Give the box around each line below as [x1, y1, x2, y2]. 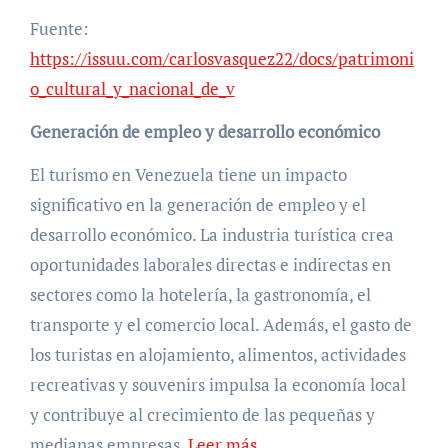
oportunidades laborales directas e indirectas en [29, 253, 391, 277]
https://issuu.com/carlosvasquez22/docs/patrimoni [29, 47, 414, 71]
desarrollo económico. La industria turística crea [29, 223, 394, 247]
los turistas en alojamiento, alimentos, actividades [29, 343, 406, 367]
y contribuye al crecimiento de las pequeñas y [29, 403, 375, 427]
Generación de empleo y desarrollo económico [29, 120, 380, 144]
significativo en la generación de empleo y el [29, 193, 366, 217]
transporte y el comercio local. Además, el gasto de [29, 313, 412, 337]
